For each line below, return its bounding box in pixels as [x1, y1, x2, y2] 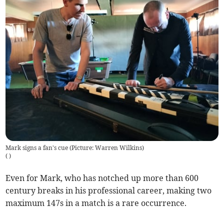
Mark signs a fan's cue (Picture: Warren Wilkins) [5, 143, 144, 151]
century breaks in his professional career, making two [5, 185, 212, 195]
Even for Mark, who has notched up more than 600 [5, 172, 199, 183]
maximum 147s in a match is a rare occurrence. [5, 197, 187, 208]
